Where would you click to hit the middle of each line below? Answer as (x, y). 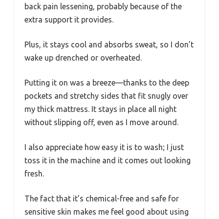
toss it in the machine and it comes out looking (108, 160)
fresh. (34, 173)
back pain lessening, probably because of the (103, 6)
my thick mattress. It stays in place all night (100, 109)
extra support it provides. (69, 19)
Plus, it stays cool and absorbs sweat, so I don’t (109, 44)
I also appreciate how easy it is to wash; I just (104, 147)
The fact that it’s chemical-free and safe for (102, 198)
